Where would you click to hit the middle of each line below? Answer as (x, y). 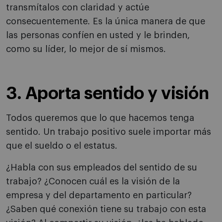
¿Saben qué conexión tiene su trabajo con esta (106, 209)
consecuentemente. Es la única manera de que (106, 22)
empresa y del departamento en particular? (99, 195)
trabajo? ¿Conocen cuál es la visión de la (93, 182)
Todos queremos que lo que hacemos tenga (100, 118)
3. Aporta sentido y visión (107, 94)
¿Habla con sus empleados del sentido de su (102, 168)
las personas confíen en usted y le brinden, (98, 35)
